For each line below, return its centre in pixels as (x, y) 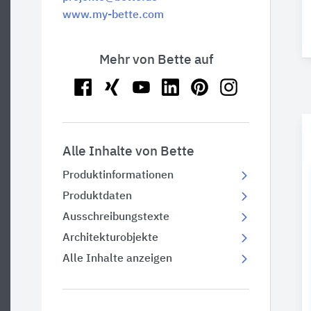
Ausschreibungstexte (116, 217)
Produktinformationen (118, 176)
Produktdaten (97, 196)
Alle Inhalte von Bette (128, 152)
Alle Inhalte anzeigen (117, 259)
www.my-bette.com (113, 15)
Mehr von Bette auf (156, 60)
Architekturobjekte (110, 238)
